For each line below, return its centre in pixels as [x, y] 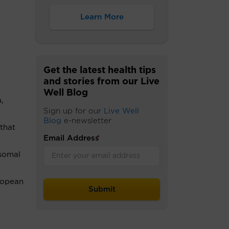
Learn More [102, 17]
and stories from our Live [101, 82]
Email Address [71, 138]
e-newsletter [86, 121]
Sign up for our [74, 111]
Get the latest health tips [100, 71]
